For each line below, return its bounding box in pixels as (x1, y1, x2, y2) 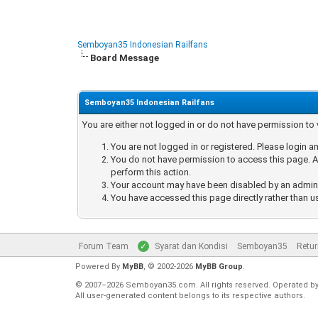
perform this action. (111, 167, 192, 177)
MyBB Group (194, 262, 243, 271)
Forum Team (78, 241, 128, 251)
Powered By (75, 262, 122, 271)
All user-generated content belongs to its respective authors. (75, 291, 305, 300)
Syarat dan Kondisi (154, 241, 228, 251)
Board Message (90, 53, 160, 63)
